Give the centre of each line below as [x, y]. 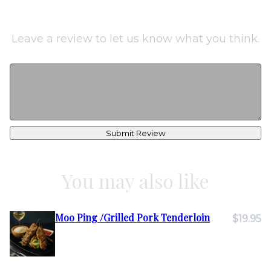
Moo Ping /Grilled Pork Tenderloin [132, 217]
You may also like [135, 181]
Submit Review [135, 133]
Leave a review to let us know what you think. [135, 39]
